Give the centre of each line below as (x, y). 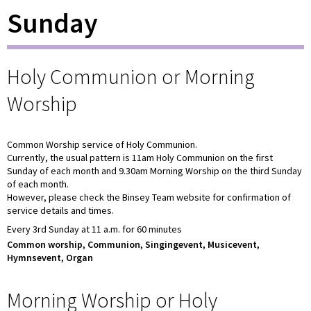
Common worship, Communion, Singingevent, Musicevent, (133, 245)
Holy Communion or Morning (131, 76)
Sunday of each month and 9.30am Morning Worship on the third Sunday (154, 170)
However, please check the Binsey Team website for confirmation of (149, 197)
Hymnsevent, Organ (50, 258)
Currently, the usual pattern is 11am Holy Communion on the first (140, 157)
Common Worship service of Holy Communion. (102, 144)
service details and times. (60, 210)
